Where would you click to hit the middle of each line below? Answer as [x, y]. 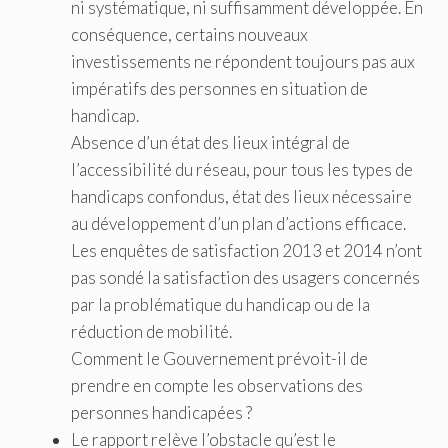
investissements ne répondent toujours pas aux [243, 61]
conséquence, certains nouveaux [189, 34]
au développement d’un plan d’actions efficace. [238, 223]
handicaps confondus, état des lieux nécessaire [241, 196]
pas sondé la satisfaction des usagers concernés [245, 277]
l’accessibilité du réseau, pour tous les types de [242, 169]
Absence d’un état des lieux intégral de [210, 142]
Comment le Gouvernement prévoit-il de [219, 358]
